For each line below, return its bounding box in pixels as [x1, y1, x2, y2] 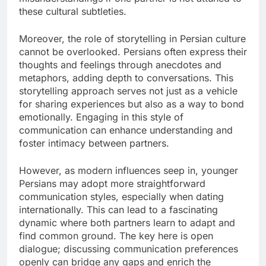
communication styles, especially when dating [19, 190, 224, 202]
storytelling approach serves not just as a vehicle [19, 84, 237, 97]
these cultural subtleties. [19, 5, 126, 17]
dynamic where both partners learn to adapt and [19, 216, 235, 229]
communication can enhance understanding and [19, 123, 233, 136]
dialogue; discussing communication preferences [19, 242, 238, 255]
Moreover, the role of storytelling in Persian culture [19, 32, 246, 45]
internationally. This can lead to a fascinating [19, 203, 218, 216]
